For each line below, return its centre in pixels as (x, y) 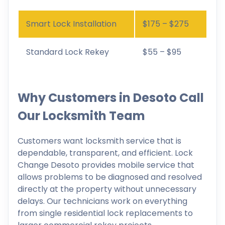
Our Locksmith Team (81, 116)
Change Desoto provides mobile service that (106, 165)
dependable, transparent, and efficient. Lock (105, 153)
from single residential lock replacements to (105, 213)
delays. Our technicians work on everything (102, 201)
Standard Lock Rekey (68, 52)
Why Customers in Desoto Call (111, 97)
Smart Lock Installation (71, 24)
